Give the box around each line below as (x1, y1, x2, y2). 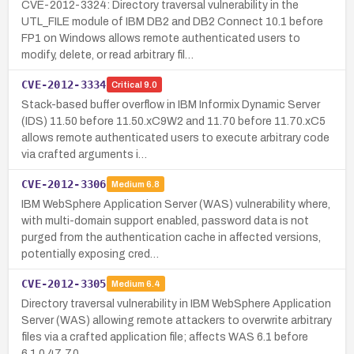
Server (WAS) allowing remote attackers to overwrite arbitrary (21, 314, 332, 326)
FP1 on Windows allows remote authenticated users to (21, 32, 300, 44)
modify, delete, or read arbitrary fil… (21, 48, 194, 61)
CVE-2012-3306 (21, 177, 107, 190)
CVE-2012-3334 (21, 77, 107, 91)
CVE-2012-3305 (21, 277, 107, 290)
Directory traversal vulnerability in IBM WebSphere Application (21, 297, 331, 310)
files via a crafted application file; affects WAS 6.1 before (21, 330, 308, 343)
